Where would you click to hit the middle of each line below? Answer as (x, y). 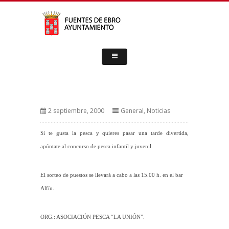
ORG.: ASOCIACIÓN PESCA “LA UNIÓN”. (93, 217)
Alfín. (47, 188)
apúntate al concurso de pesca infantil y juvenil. (97, 146)
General (132, 111)
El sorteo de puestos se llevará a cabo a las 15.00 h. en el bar (112, 175)
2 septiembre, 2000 (76, 111)
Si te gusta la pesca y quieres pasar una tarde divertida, (114, 133)
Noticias (158, 111)
